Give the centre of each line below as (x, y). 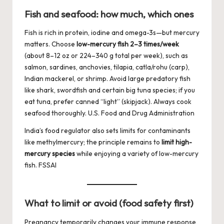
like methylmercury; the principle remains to (93, 142)
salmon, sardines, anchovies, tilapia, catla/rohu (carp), (107, 67)
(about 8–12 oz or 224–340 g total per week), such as (106, 56)
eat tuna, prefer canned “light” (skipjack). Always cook (108, 102)
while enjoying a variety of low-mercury (137, 154)
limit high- (177, 142)
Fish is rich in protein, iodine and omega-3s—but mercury (112, 33)
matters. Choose (50, 44)
